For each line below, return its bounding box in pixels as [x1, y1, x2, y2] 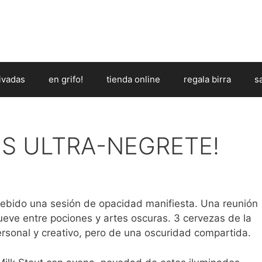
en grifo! [49, 73, 83, 85]
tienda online [106, 73, 160, 85]
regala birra [184, 73, 231, 85]
